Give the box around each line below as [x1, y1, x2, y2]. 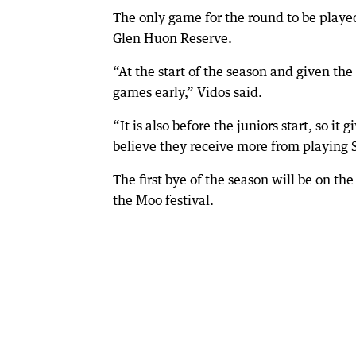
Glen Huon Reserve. [113, 29, 232, 46]
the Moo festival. [113, 192, 214, 208]
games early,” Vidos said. [113, 83, 262, 100]
